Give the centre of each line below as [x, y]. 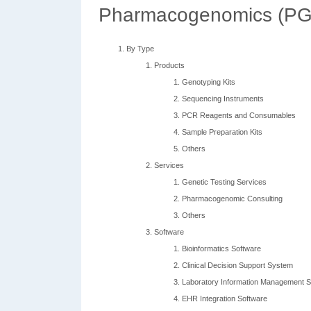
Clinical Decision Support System [237, 265]
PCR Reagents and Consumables [239, 115]
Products [169, 65]
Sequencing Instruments [223, 99]
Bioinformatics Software [221, 249]
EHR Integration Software [225, 299]
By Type [140, 49]
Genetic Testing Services [224, 182]
